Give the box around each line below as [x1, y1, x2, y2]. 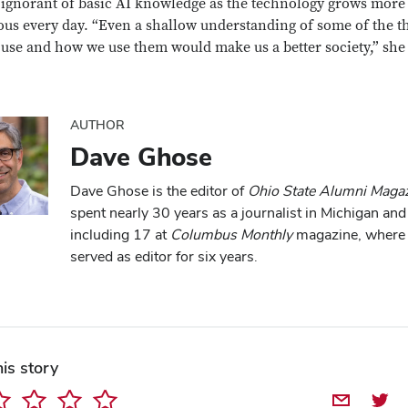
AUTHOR [70, 117, 125, 133]
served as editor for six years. [70, 247, 258, 266]
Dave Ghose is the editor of [70, 181, 248, 200]
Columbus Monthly [170, 225, 296, 244]
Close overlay [187, 115, 281, 134]
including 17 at [70, 225, 170, 244]
